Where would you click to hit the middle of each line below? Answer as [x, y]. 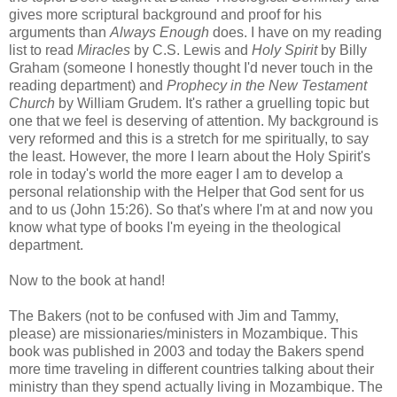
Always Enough [160, 32]
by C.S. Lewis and [191, 50]
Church [32, 103]
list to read [43, 50]
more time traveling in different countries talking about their [191, 369]
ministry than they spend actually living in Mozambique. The [196, 386]
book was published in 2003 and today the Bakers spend [187, 351]
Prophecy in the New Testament [267, 85]
